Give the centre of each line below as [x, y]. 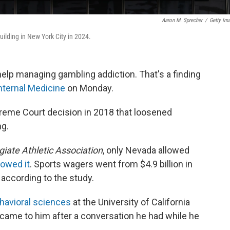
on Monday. [89, 88]
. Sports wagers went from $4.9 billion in [111, 164]
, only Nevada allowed [146, 150]
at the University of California [130, 202]
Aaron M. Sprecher [182, 20]
